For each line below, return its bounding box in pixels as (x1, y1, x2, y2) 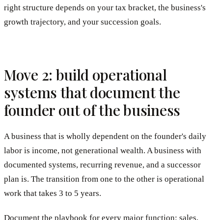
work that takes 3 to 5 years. (4, 188, 101, 198)
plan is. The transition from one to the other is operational (4, 174, 204, 184)
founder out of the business (4, 100, 180, 120)
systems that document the (4, 82, 180, 102)
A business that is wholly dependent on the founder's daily (4, 131, 206, 141)
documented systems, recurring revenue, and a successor (4, 160, 201, 169)
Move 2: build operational (4, 64, 167, 84)
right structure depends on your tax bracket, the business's (4, 2, 206, 12)
